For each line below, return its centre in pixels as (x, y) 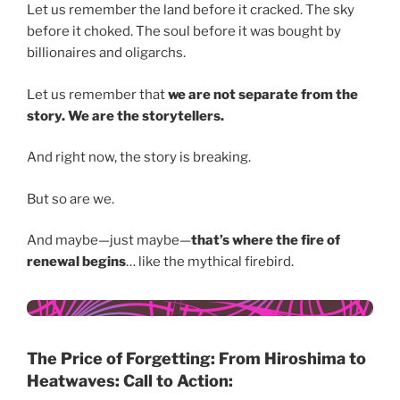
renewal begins (76, 262)
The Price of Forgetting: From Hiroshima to (196, 358)
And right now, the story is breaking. (139, 158)
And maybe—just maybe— (109, 241)
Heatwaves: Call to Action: (130, 380)
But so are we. (71, 199)
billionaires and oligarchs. (106, 53)
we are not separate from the (263, 94)
